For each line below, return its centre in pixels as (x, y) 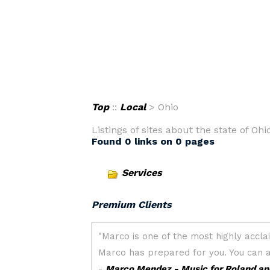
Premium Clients (132, 205)
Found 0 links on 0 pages (153, 141)
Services (142, 173)
